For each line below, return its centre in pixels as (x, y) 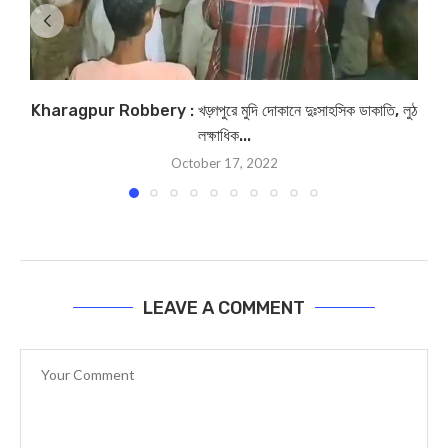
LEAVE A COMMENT (224, 307)
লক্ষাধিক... (224, 135)
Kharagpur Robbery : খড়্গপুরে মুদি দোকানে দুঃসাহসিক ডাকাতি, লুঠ (224, 110)
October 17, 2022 (224, 162)
